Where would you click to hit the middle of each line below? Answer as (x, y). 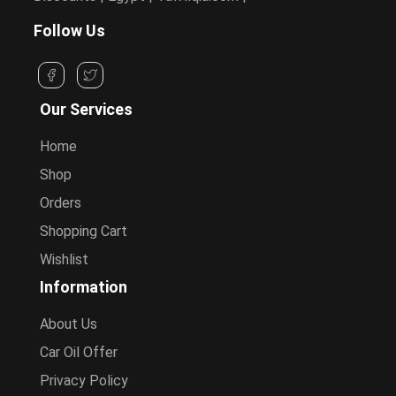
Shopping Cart (84, 231)
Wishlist (64, 259)
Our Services (86, 109)
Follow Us (69, 30)
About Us (69, 324)
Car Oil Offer (79, 352)
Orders (61, 202)
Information (84, 286)
